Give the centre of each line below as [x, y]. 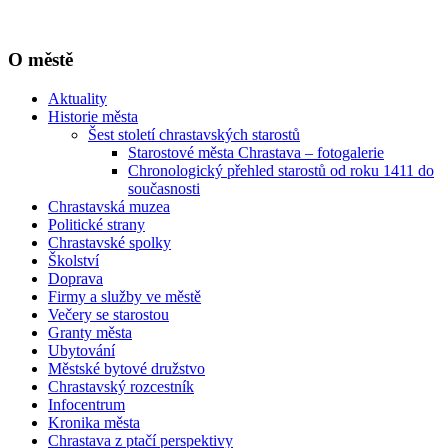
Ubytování [81, 351]
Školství [73, 261]
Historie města [93, 117]
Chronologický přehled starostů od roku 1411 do [281, 171]
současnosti [164, 189]
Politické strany [96, 225]
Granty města [90, 333]
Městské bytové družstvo [126, 369]
